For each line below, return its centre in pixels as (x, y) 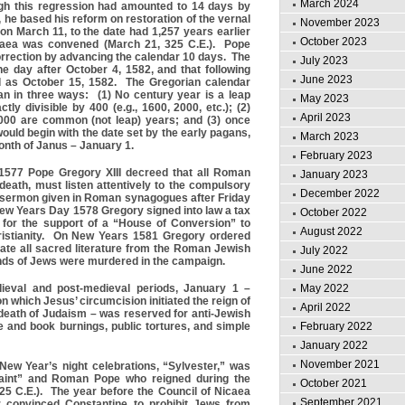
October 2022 (334, 212)
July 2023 (324, 61)
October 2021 (334, 383)
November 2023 (340, 23)
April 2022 (325, 307)
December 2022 (340, 193)
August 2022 (331, 231)
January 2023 (334, 174)
